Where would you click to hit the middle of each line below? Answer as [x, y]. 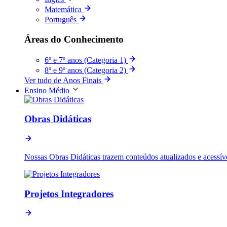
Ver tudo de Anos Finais [63, 80]
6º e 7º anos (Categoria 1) [85, 60]
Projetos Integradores [69, 194]
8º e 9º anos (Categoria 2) [85, 70]
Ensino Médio [47, 90]
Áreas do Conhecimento [74, 39]
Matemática [63, 10]
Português [61, 20]
